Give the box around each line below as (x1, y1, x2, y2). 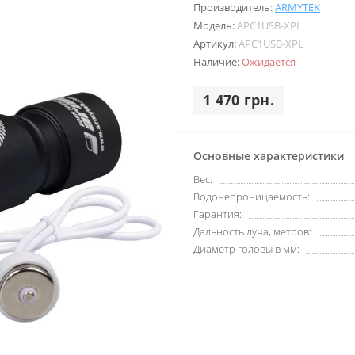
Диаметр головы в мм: (193, 242, 300, 256)
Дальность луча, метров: (193, 224, 311, 239)
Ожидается (242, 55, 296, 69)
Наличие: (193, 55, 242, 69)
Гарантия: (193, 207, 242, 221)
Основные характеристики (193, 148, 344, 163)
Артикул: (193, 36, 239, 51)
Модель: (193, 18, 237, 32)
